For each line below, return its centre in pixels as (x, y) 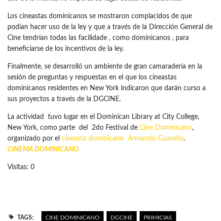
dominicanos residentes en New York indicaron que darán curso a (107, 89)
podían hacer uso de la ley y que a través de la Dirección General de (110, 27)
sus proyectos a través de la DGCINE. (64, 99)
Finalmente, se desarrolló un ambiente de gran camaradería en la (105, 67)
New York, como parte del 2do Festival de (74, 128)
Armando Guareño (156, 139)
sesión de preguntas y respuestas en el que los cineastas (92, 78)
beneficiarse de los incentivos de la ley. (66, 49)
